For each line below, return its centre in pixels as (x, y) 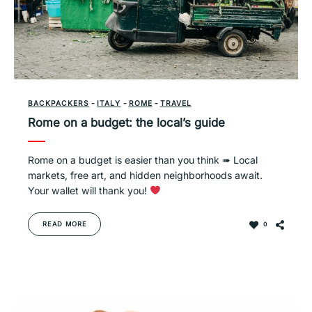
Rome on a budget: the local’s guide (126, 122)
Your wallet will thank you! (89, 190)
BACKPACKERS (59, 103)
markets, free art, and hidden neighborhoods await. (145, 175)
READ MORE (65, 224)
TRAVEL (175, 103)
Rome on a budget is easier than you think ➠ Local (143, 159)
